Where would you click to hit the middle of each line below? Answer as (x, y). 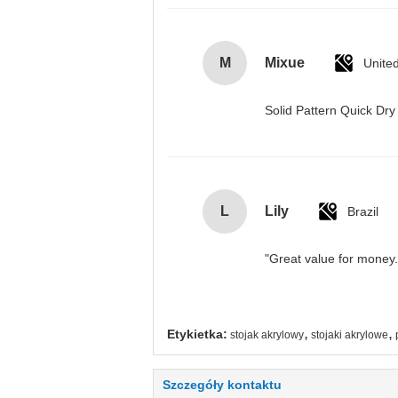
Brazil (363, 211)
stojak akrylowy (267, 335)
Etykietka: (197, 334)
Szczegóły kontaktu (222, 385)
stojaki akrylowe (350, 335)
